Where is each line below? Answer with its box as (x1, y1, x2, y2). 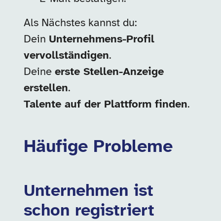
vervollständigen (24, 50, 109, 62)
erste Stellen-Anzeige (55, 66, 164, 78)
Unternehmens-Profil (49, 34, 154, 45)
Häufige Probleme (24, 138, 173, 156)
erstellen (24, 82, 68, 94)
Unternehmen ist (24, 183, 153, 200)
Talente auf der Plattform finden (24, 99, 187, 110)
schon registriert (24, 202, 154, 220)
